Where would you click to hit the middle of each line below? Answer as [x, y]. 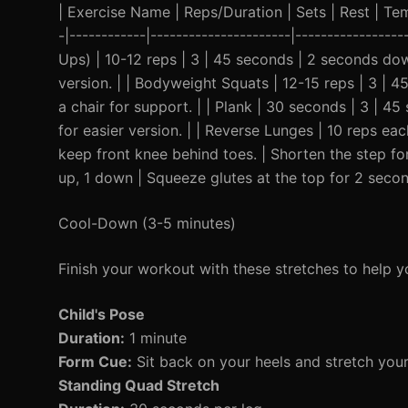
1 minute [156, 338]
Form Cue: [95, 362]
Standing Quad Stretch [139, 385]
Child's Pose [102, 314]
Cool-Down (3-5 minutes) [147, 223]
